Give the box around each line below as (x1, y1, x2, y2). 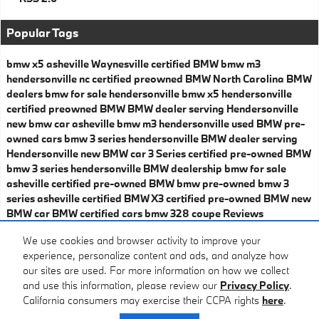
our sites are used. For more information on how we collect (23, 263, 289, 278)
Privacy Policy (220, 278, 289, 293)
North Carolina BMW (213, 72, 312, 86)
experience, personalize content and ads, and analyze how (23, 249, 288, 263)
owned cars (6, 132, 64, 146)
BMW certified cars (52, 206, 145, 221)
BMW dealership (143, 162, 224, 176)
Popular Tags (6, 25, 78, 41)
